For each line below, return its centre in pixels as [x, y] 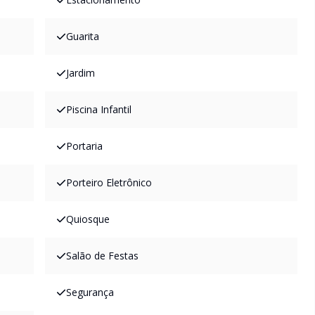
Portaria [84, 146]
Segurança [90, 292]
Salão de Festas [102, 256]
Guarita [83, 36]
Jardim [81, 73]
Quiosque [88, 219]
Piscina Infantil [99, 109]
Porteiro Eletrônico [109, 182]
